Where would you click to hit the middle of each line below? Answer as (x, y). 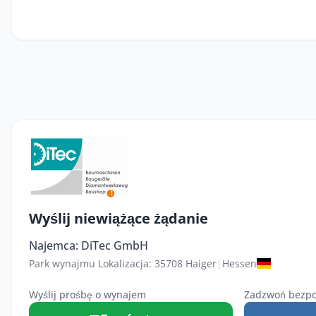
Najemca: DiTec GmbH (89, 245)
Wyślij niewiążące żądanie (119, 218)
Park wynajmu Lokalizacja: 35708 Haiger (123, 263)
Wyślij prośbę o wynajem (87, 294)
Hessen (239, 263)
